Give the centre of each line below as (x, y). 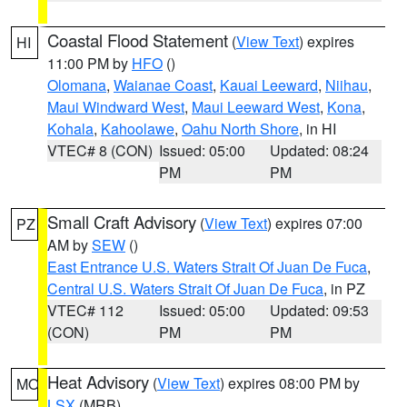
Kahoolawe (138, 129)
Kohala (70, 129)
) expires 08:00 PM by (290, 383)
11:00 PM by (89, 63)
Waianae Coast (163, 85)
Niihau (347, 85)
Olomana (77, 85)
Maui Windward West (116, 107)
